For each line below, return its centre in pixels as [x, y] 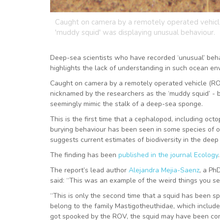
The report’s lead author [89, 170]
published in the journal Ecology [168, 155]
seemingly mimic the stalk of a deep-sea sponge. [126, 104]
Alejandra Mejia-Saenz [164, 170]
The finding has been [84, 155]
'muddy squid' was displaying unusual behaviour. [135, 32]
